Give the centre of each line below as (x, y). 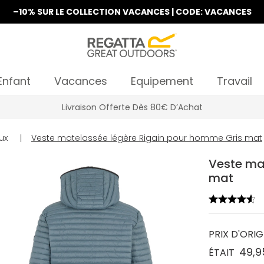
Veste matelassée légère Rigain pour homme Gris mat (147, 138)
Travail (235, 81)
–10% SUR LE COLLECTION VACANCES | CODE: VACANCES (132, 12)
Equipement (162, 81)
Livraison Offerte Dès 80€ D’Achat (132, 107)
